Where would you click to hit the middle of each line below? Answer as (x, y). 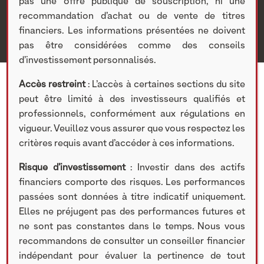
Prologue (57, 175)
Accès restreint (52, 85)
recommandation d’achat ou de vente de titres (132, 16)
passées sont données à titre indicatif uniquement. (132, 197)
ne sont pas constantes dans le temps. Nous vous (132, 227)
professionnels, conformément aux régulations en (132, 114)
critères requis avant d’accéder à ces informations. (127, 144)
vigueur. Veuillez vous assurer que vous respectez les (132, 129)
